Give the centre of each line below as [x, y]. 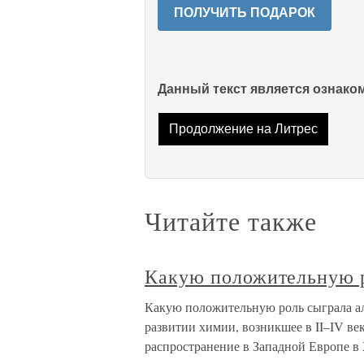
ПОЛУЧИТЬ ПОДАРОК [245, 13]
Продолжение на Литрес [243, 129]
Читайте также [231, 221]
